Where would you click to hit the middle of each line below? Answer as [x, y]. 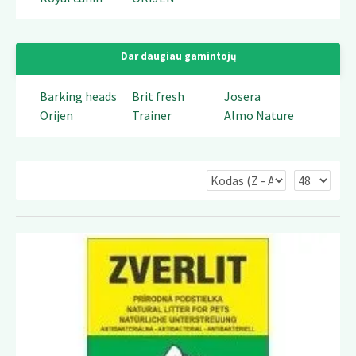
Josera [242, 96]
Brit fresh [158, 96]
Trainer [151, 115]
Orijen [56, 115]
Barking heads [78, 96]
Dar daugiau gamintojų [178, 56]
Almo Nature [259, 115]
